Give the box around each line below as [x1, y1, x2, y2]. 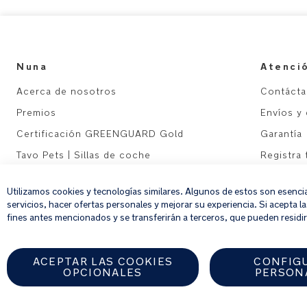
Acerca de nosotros [16, 84, 116, 97]
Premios [16, 106, 56, 119]
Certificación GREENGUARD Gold [16, 127, 184, 140]
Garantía [260, 127, 302, 140]
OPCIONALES [63, 266, 143, 279]
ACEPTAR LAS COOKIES [32, 255, 173, 268]
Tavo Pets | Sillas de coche [16, 148, 151, 161]
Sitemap [260, 169, 300, 182]
